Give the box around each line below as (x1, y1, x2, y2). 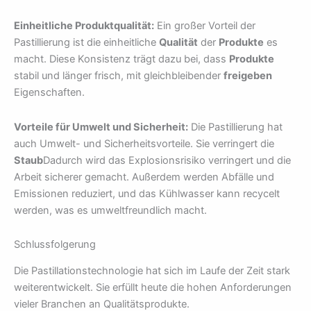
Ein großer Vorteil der (154, 19, 255, 32)
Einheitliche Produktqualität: (14, 19, 154, 32)
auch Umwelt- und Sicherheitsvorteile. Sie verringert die (14, 137, 274, 150)
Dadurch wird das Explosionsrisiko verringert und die (43, 153, 291, 167)
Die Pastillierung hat (188, 120, 283, 133)
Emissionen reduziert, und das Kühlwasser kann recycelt (14, 187, 280, 200)
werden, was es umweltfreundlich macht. (14, 203, 207, 217)
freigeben (224, 69, 272, 82)
